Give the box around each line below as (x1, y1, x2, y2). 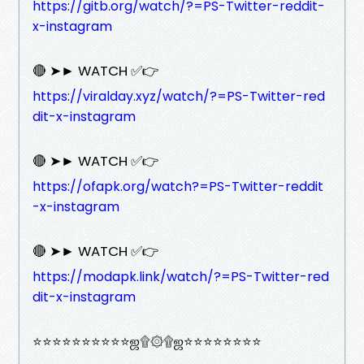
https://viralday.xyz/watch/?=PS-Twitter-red (32, 86, 325, 106)
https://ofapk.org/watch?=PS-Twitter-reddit (32, 176, 323, 196)
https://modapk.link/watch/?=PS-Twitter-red (32, 266, 329, 286)
